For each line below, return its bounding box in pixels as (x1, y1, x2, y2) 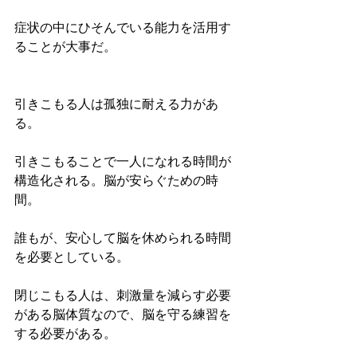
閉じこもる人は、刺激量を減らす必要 (14, 288, 231, 305)
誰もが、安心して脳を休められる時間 (14, 231, 231, 248)
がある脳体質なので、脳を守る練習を (14, 308, 231, 324)
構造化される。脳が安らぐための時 (14, 174, 218, 190)
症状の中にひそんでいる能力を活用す (14, 21, 231, 37)
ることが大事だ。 (14, 40, 116, 57)
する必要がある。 (14, 327, 116, 343)
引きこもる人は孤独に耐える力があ (14, 97, 218, 114)
